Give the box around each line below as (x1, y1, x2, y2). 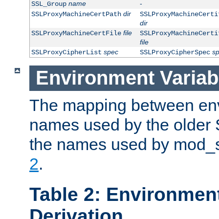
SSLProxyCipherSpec (139, 48, 210, 57)
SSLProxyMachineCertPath (31, 10, 121, 19)
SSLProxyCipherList (31, 48, 102, 57)
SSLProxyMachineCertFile (31, 29, 121, 38)
